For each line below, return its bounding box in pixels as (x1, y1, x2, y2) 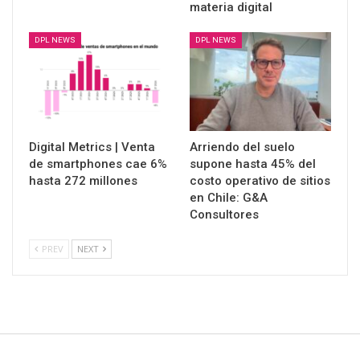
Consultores (190, 207, 259, 223)
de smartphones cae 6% (29, 157, 167, 172)
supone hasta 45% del (190, 157, 316, 172)
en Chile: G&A (190, 190, 268, 206)
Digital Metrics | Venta (29, 140, 155, 155)
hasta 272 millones (29, 174, 137, 189)
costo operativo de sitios (190, 174, 330, 189)
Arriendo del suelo (190, 140, 295, 155)
